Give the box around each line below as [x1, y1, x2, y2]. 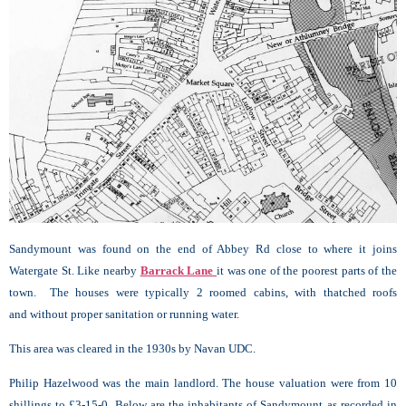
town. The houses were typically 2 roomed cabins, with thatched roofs [9, 285, 397, 299]
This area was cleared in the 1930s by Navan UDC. [9, 341, 256, 355]
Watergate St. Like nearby [9, 263, 140, 277]
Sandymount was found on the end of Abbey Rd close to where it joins [9, 241, 397, 256]
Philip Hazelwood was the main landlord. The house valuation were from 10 [9, 376, 397, 391]
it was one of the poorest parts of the [216, 263, 398, 277]
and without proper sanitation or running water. [9, 306, 239, 321]
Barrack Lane [140, 263, 217, 277]
